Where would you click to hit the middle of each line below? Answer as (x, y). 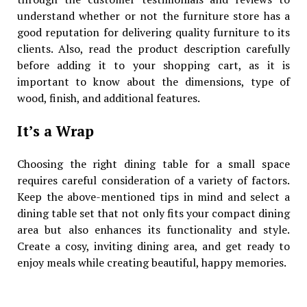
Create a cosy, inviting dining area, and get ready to (153, 246)
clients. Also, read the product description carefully (153, 48)
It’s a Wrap (57, 131)
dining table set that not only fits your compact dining (153, 213)
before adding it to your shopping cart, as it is (153, 65)
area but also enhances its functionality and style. (153, 229)
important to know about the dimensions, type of (153, 81)
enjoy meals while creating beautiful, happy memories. (151, 262)
